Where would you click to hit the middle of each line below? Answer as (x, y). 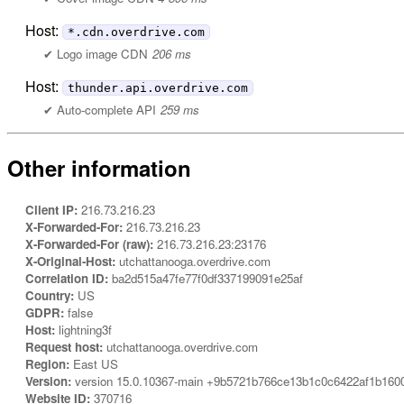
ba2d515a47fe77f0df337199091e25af (206, 278)
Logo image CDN (102, 53)
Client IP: (51, 209)
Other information (99, 167)
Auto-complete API (106, 109)
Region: (47, 363)
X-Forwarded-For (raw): (89, 243)
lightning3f (83, 329)
